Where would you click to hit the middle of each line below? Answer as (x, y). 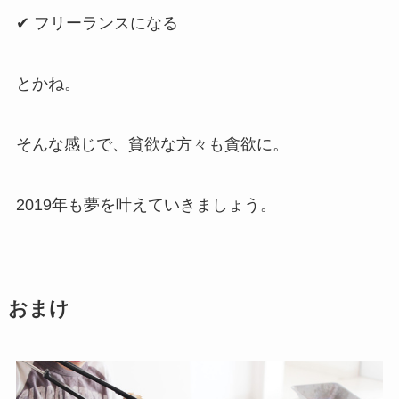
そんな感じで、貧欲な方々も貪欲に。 (152, 145)
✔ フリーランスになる (97, 24)
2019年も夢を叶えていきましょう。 (146, 204)
